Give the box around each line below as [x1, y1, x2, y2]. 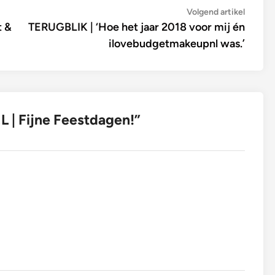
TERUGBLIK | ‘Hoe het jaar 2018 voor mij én [28, 20, 245, 34]
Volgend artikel [187, 6, 245, 17]
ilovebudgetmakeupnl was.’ [109, 36, 245, 50]
